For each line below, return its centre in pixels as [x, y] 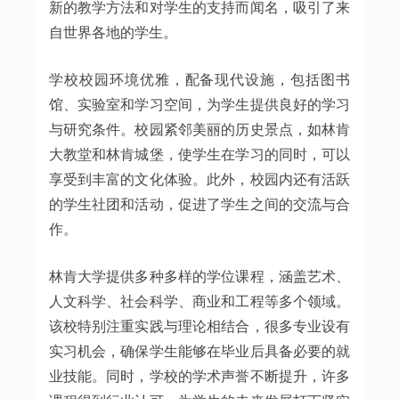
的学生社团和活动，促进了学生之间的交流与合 [199, 204]
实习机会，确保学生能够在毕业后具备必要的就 [199, 350]
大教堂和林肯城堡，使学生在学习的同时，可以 [199, 154]
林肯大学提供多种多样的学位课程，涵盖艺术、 [199, 276]
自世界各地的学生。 [113, 32]
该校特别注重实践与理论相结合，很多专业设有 [199, 326]
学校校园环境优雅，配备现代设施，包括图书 [199, 79]
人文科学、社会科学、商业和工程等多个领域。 [199, 301]
